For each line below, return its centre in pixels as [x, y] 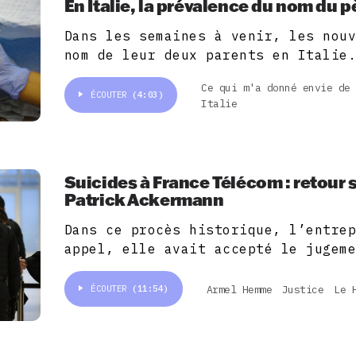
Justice [303, 289]
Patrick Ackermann [144, 199]
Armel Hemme [239, 289]
